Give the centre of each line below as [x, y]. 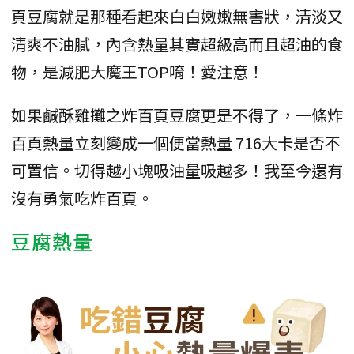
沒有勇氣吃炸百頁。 [82, 198]
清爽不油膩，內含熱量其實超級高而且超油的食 [177, 43]
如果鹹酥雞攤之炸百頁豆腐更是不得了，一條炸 [177, 115]
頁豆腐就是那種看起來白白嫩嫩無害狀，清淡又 [177, 16]
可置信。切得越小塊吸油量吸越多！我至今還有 [177, 170]
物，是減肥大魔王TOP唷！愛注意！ [137, 71]
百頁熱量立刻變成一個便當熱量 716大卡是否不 [176, 142]
